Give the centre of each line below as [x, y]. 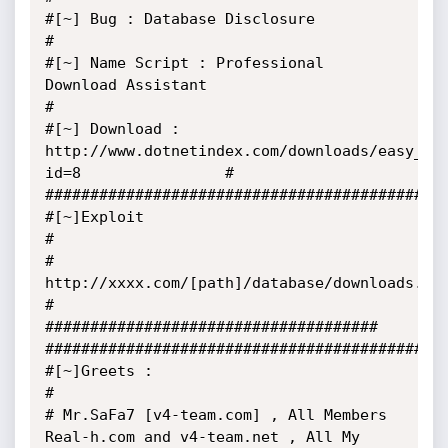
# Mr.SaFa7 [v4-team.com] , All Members [215, 415]
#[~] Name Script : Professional [184, 63]
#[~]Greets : [98, 371]
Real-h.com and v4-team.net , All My [202, 437]
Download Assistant [125, 85]
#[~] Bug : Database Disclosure [179, 19]
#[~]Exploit [94, 217]
